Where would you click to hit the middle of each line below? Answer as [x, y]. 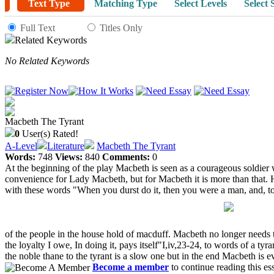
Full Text [38, 28]
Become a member [131, 267]
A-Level [21, 146]
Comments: [126, 157]
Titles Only [121, 28]
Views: [69, 157]
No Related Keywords [47, 61]
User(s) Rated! [49, 134]
